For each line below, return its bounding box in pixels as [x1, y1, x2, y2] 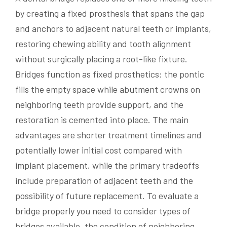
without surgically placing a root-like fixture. [15, 53, 187, 64]
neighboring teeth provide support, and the [15, 98, 183, 110]
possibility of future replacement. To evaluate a [15, 190, 199, 201]
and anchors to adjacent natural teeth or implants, [15, 22, 211, 34]
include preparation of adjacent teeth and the [15, 174, 193, 186]
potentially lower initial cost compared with [15, 144, 182, 156]
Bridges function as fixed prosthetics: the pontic [15, 68, 204, 80]
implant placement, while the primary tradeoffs [15, 159, 199, 171]
